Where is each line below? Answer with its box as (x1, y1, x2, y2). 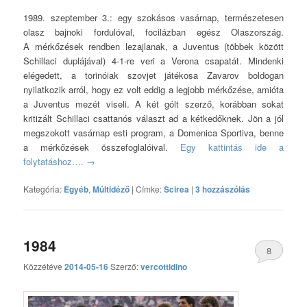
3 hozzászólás (195, 182, 251, 195)
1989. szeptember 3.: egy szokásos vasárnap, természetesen (23, 10, 284, 24)
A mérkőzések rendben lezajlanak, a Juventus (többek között (23, 39, 284, 53)
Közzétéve (23, 260, 65, 273)
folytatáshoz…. (23, 154, 87, 168)
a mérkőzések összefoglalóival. (23, 140, 180, 153)
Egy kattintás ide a (180, 140, 284, 153)
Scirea (164, 182, 190, 195)
